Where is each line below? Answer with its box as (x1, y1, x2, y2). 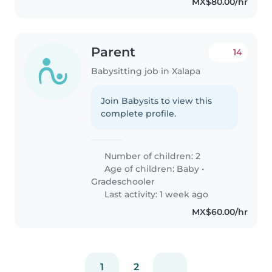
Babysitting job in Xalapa (91, 65, 201, 76)
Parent (91, 44, 136, 60)
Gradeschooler (91, 175, 155, 187)
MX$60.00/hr (191, 206, 248, 217)
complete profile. (101, 107, 177, 119)
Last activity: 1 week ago (102, 188, 209, 200)
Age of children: (102, 163, 177, 174)
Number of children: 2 (102, 150, 201, 161)
